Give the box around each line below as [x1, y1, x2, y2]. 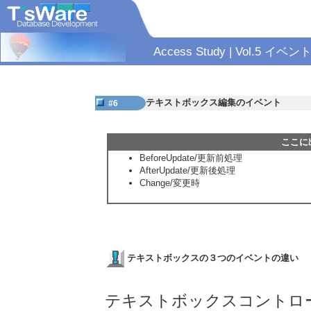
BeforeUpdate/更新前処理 [140, 153, 243, 164]
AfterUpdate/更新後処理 [140, 165, 236, 176]
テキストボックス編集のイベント [146, 97, 282, 108]
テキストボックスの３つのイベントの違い [126, 253, 299, 264]
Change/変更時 [140, 178, 201, 189]
